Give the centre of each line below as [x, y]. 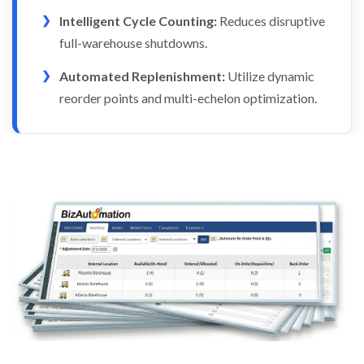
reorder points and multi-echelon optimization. [188, 98]
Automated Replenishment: [142, 76]
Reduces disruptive [271, 21]
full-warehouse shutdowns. [133, 43]
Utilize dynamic [270, 76]
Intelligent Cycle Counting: [138, 21]
